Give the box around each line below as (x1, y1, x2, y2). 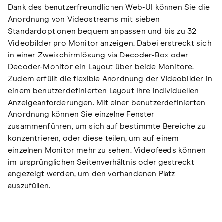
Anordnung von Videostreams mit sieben (8, 15, 160, 24)
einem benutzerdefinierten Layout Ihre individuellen (8, 87, 199, 95)
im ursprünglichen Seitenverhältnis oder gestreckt (8, 158, 194, 166)
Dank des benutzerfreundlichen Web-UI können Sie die (8, 3, 210, 12)
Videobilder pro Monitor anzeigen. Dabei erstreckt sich (8, 39, 212, 48)
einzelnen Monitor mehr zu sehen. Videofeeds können (8, 146, 206, 155)
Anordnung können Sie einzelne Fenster (8, 111, 155, 119)
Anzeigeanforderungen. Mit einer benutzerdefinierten (8, 99, 206, 107)
